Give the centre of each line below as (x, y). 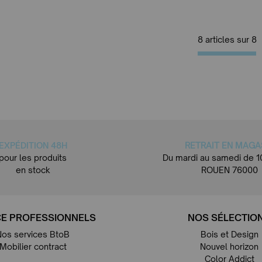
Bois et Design (229, 234)
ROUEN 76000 (229, 170)
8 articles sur (223, 39)
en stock (33, 170)
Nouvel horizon (229, 246)
